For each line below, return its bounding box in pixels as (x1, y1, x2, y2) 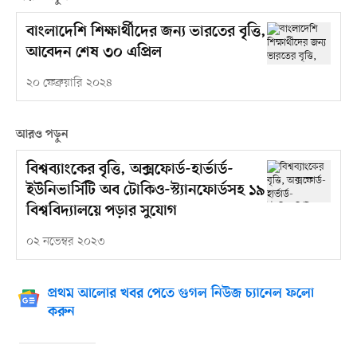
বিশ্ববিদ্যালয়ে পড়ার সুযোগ (25, 202, 177, 221)
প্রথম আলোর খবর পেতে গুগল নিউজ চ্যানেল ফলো (47, 285, 314, 302)
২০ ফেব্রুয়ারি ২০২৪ (25, 75, 112, 91)
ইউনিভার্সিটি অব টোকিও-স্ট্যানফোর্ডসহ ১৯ (25, 181, 265, 200)
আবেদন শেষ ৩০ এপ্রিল (25, 43, 162, 62)
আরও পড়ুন (15, 127, 69, 142)
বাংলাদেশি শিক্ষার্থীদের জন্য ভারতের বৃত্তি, (25, 22, 266, 41)
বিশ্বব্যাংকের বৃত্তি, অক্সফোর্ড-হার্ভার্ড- (25, 160, 233, 179)
